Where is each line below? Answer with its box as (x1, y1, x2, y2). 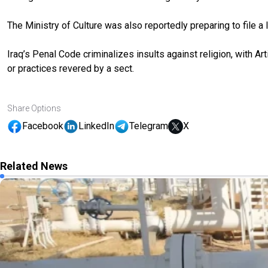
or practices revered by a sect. (7, 62, 134, 74)
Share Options (7, 103, 61, 113)
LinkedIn (78, 120, 114, 132)
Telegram (129, 120, 168, 132)
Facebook (22, 120, 63, 132)
